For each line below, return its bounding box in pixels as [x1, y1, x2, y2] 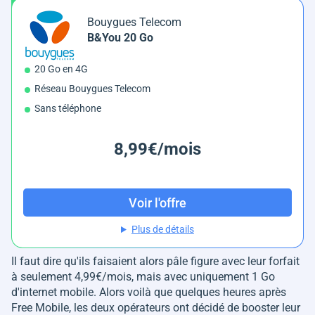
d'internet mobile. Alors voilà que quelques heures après [11, 285, 286, 300]
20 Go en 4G [34, 63, 88, 75]
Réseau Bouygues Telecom [34, 83, 150, 95]
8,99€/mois [114, 139, 201, 160]
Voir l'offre [129, 195, 186, 210]
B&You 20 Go [87, 31, 153, 45]
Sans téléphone [34, 103, 101, 115]
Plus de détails [131, 224, 194, 236]
